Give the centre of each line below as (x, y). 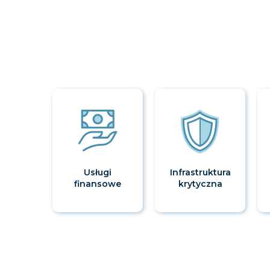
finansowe (98, 184)
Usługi (98, 173)
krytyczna (200, 184)
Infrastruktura (200, 173)
